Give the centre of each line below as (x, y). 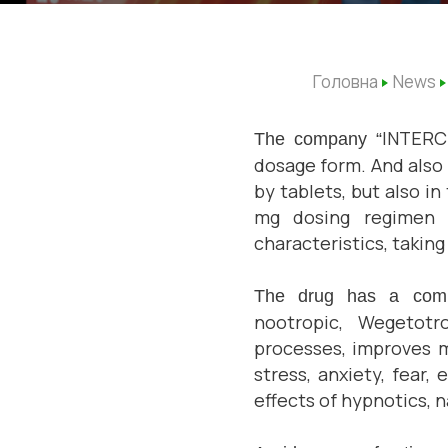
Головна (345, 81)
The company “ (317, 139)
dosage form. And (331, 165)
